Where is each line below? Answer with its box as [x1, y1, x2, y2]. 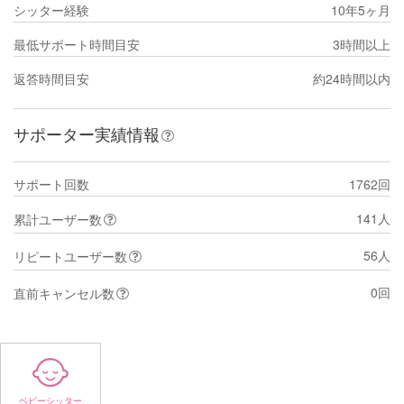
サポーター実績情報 [14, 121, 160, 145]
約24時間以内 [312, 69, 390, 87]
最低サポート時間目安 [14, 34, 140, 53]
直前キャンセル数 [14, 283, 115, 302]
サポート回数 [14, 174, 89, 193]
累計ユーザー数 [14, 209, 102, 228]
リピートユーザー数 [14, 246, 127, 265]
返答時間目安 [14, 69, 89, 87]
